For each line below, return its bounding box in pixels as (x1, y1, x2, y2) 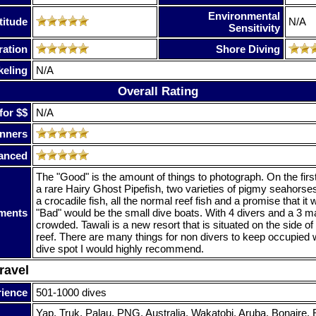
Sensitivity (229, 21, 280, 34)
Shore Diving (216, 42, 280, 55)
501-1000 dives (36, 286, 107, 298)
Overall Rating (118, 84, 198, 97)
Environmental (208, 9, 280, 22)
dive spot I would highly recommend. (36, 242, 204, 255)
